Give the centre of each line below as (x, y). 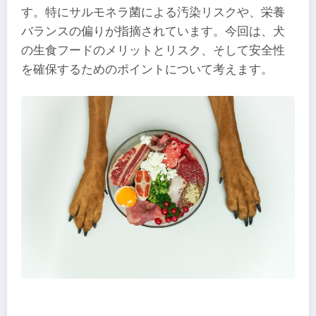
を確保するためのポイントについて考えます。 (147, 69)
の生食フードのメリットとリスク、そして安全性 (153, 50)
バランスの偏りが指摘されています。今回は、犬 (153, 31)
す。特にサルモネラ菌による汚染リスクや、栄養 (153, 12)
